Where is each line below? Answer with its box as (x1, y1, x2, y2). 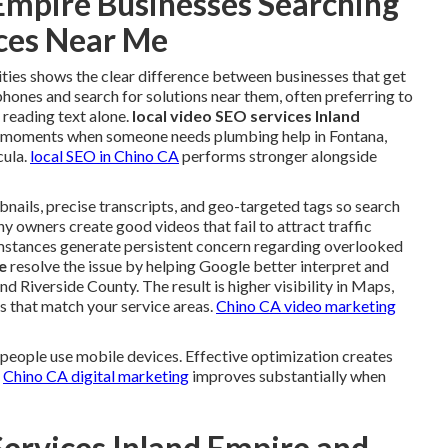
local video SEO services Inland (132, 106, 360, 125)
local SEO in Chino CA (30, 146, 179, 165)
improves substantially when (189, 366, 386, 385)
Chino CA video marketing (216, 296, 396, 315)
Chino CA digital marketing (3, 366, 189, 385)
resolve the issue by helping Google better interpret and (7, 256, 389, 275)
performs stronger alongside (179, 146, 377, 165)
